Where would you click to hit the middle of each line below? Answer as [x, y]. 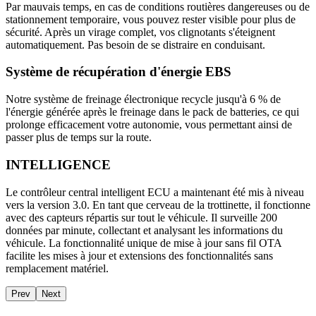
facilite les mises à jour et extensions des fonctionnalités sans [139, 255]
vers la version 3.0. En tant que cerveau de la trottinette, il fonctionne [158, 205]
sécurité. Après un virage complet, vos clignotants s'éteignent [140, 32]
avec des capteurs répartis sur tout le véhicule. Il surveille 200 [141, 217]
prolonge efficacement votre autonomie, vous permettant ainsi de [149, 125]
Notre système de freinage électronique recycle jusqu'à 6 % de [143, 99]
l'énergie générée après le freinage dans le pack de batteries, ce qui [152, 112]
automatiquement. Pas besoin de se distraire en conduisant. [135, 44]
